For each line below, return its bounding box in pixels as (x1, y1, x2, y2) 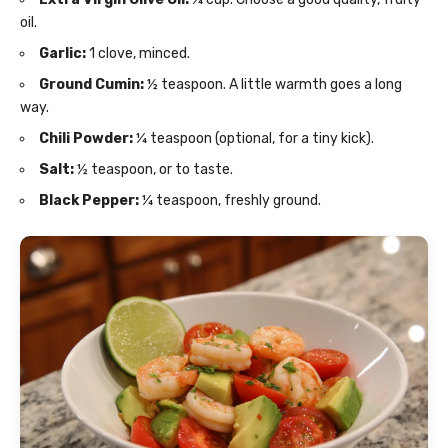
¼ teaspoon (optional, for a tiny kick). (133, 129, 374, 147)
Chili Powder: (39, 129, 133, 147)
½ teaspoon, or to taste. (74, 160, 233, 178)
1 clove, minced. (86, 44, 190, 62)
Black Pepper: (39, 191, 139, 209)
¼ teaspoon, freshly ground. (139, 191, 321, 209)
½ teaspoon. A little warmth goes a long (144, 75, 402, 93)
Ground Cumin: (39, 75, 144, 93)
